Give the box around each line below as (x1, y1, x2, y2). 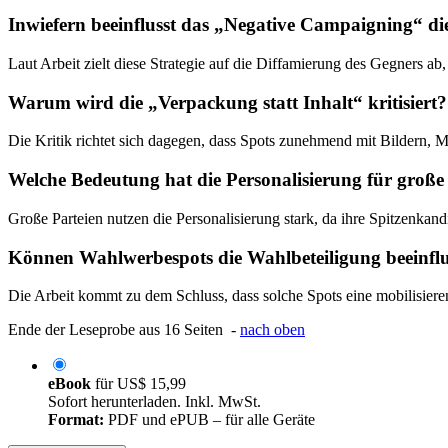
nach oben (240, 321, 305, 339)
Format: (48, 411, 104, 429)
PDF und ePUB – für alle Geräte (104, 411, 315, 429)
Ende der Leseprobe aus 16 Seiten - (8, 321, 240, 339)
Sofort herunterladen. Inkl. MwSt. (48, 393, 261, 411)
